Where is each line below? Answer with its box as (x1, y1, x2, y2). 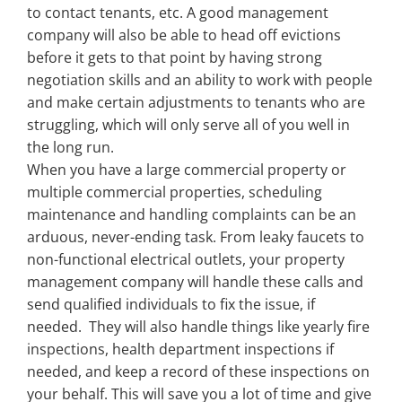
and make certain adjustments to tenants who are (27, 92, 365, 112)
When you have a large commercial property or (27, 160, 346, 179)
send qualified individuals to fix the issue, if (27, 294, 315, 314)
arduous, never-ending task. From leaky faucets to (27, 227, 364, 247)
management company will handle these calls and (27, 272, 363, 292)
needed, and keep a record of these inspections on (27, 362, 370, 381)
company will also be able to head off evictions (27, 25, 341, 45)
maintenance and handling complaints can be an (27, 205, 356, 224)
